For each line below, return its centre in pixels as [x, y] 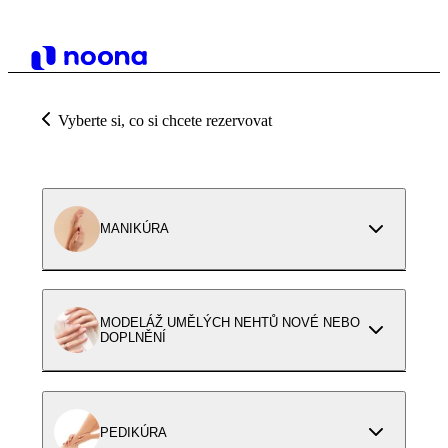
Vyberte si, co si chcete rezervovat [165, 120]
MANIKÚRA [134, 229]
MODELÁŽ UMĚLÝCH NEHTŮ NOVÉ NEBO [230, 323]
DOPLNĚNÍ [133, 338]
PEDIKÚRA [133, 432]
